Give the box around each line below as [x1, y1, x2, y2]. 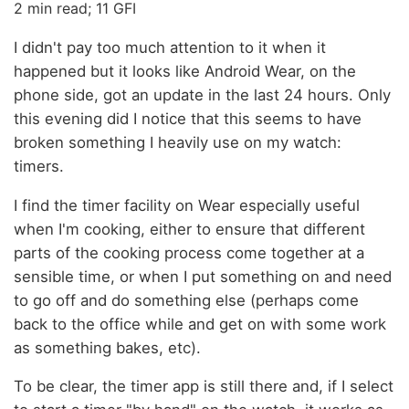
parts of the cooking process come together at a [14, 243, 364, 262]
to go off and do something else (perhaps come [14, 290, 359, 309]
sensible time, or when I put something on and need [14, 267, 392, 286]
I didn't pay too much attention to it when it [14, 37, 326, 57]
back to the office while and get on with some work [14, 314, 386, 333]
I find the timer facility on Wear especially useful [14, 195, 360, 215]
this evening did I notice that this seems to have [14, 109, 362, 128]
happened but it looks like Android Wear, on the [14, 61, 356, 80]
